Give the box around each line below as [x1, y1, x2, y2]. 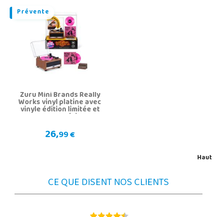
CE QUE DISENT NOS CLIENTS [48, 173, 169, 194]
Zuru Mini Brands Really [19, 88, 100, 103]
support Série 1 [34, 110, 86, 125]
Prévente [17, 6, 49, 19]
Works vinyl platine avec [18, 95, 101, 110]
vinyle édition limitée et [20, 103, 100, 118]
